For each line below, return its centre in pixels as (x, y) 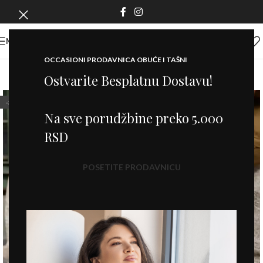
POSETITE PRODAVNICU (131, 167)
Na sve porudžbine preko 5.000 (134, 118)
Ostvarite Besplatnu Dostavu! (128, 80)
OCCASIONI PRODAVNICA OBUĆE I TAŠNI (116, 60)
